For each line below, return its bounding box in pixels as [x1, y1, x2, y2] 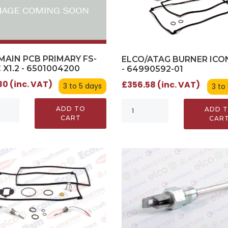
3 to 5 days [63, 81, 102, 92]
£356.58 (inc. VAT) [121, 78, 200, 91]
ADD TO [55, 105, 85, 113]
